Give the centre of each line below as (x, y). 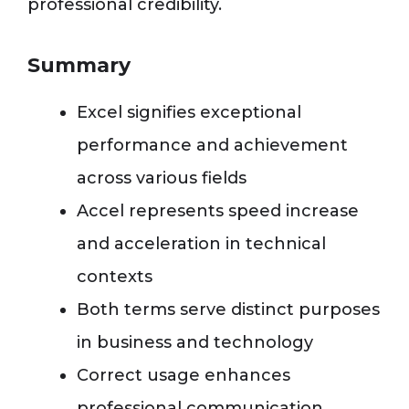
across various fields (162, 178)
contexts (115, 277)
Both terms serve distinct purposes (228, 310)
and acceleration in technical (201, 244)
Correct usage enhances (184, 376)
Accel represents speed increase (218, 211)
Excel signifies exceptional (189, 113)
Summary (79, 66)
